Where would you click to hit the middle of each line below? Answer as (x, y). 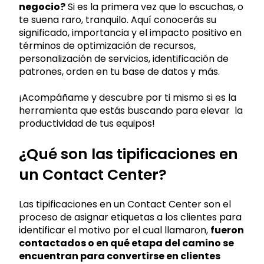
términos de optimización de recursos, (107, 45)
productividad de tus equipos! (87, 124)
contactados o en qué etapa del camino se (126, 243)
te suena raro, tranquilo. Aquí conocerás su (118, 19)
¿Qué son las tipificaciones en (128, 154)
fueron (227, 230)
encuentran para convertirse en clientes (120, 256)
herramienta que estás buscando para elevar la (131, 111)
